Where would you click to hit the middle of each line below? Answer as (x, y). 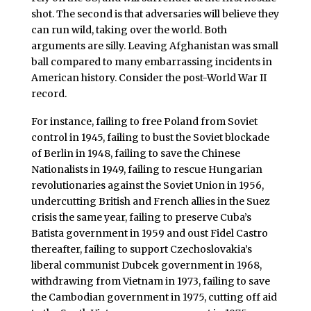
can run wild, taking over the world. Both (129, 30)
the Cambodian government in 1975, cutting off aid (154, 297)
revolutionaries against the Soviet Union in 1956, (147, 185)
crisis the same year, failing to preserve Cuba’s (141, 217)
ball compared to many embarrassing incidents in (151, 61)
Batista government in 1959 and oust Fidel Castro (149, 233)
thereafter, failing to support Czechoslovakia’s (141, 249)
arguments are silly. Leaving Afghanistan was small (154, 45)
